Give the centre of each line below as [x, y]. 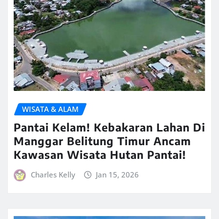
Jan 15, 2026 [118, 174]
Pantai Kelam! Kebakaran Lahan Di [109, 127]
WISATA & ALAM [50, 109]
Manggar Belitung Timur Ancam [102, 141]
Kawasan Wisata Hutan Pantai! [100, 154]
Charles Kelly [53, 174]
